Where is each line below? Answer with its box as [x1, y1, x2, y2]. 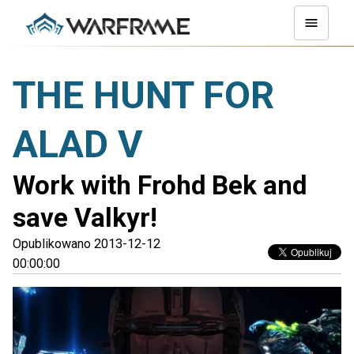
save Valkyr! [13, 202, 157, 233]
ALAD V [13, 122, 143, 167]
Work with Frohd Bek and [13, 170, 307, 201]
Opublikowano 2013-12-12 [13, 236, 160, 251]
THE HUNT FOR [13, 73, 274, 118]
